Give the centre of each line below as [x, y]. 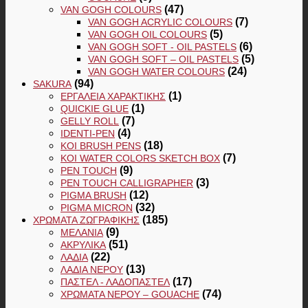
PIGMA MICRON [97, 208]
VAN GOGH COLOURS [111, 10]
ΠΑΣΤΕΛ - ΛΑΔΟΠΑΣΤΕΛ [115, 282]
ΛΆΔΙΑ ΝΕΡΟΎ [92, 270]
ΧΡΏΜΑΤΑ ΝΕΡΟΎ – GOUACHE [130, 295]
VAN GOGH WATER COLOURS [156, 72]
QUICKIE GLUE [95, 109]
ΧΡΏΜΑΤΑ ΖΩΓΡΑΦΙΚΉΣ [86, 220]
